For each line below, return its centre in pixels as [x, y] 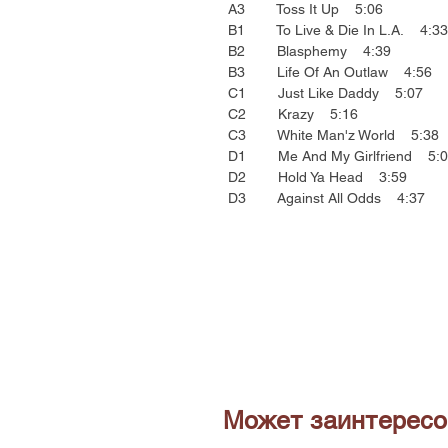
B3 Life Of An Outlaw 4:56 [329, 72]
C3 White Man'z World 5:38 [333, 135]
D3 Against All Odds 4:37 [326, 198]
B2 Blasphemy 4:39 [309, 51]
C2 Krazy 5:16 [292, 114]
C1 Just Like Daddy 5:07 [325, 93]
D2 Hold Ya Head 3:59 [317, 177]
